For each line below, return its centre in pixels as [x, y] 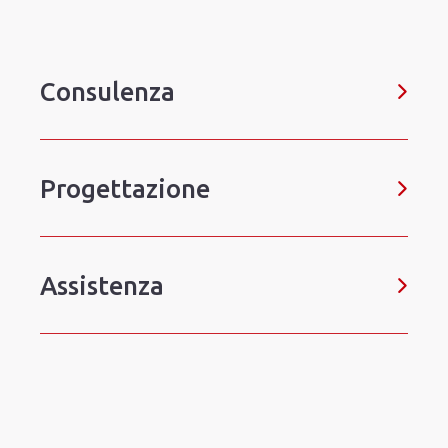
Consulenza [107, 92]
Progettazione [125, 189]
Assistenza [102, 286]
